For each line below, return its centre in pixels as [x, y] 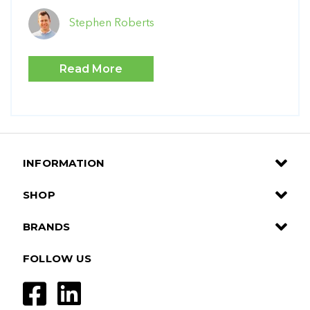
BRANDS [46, 226]
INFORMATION [64, 163]
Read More [91, 69]
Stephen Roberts [112, 23]
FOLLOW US [57, 258]
